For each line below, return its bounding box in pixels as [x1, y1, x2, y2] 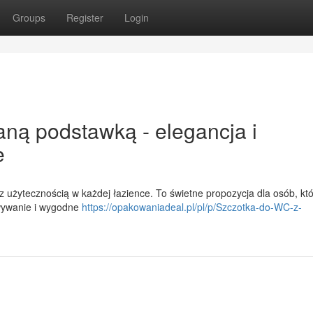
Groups [13, 10, 45, 24]
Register [66, 10, 103, 24]
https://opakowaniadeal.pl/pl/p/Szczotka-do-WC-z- [82, 200, 302, 214]
